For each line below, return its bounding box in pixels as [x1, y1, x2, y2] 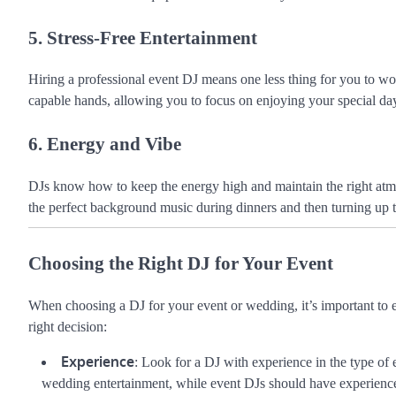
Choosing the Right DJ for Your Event [28, 252, 333, 273]
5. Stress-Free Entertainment [28, 27, 257, 48]
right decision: [28, 318, 107, 334]
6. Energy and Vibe [28, 133, 181, 155]
